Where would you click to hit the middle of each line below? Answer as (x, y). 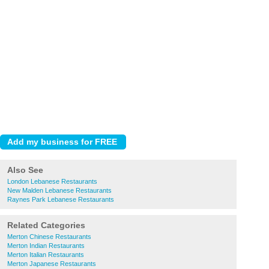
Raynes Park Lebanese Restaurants (61, 199)
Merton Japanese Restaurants (52, 264)
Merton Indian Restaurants (46, 246)
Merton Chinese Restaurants (49, 237)
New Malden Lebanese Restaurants (59, 190)
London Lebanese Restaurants (52, 181)
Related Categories (46, 225)
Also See (25, 170)
